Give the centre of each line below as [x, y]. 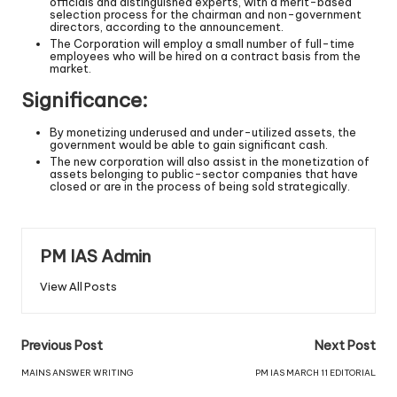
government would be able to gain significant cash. [189, 144]
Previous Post [62, 345]
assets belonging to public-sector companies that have [204, 173]
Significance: [85, 100]
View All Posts [78, 286]
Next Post [345, 345]
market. [70, 68]
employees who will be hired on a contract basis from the [205, 55]
